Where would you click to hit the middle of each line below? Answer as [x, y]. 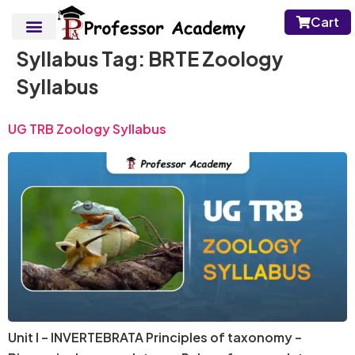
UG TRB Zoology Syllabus [87, 128]
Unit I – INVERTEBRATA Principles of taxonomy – [155, 337]
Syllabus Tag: [82, 58]
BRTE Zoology [216, 58]
